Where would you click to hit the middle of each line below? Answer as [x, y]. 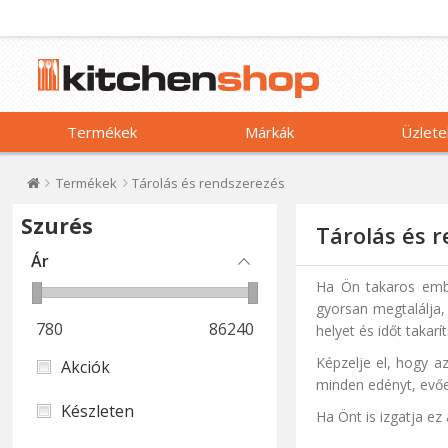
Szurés [57, 226]
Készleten [98, 411]
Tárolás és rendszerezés [209, 183]
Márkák [269, 132]
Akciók [86, 367]
